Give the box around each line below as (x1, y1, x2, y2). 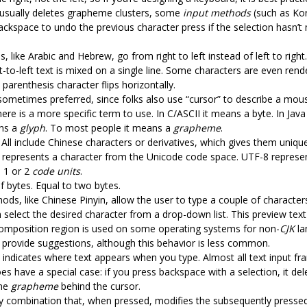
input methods (183, 5, 251, 19)
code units (32, 164, 80, 177)
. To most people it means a (45, 121, 173, 134)
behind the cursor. (58, 279, 140, 293)
